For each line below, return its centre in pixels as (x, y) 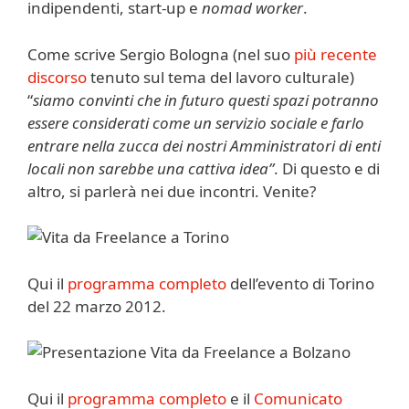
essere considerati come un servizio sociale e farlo (196, 122)
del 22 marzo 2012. (97, 306)
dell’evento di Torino (300, 283)
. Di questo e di (327, 168)
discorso (57, 77)
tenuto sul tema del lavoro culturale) (220, 77)
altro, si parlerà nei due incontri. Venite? (172, 191)
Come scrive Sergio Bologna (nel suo (161, 54)
